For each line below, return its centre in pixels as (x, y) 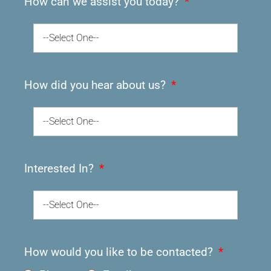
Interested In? (60, 169)
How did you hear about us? (96, 85)
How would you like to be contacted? (120, 252)
